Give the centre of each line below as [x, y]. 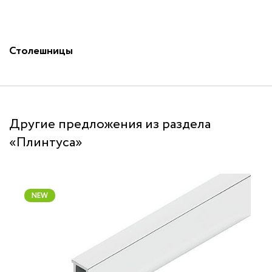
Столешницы [41, 51]
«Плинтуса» [46, 143]
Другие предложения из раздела [110, 124]
